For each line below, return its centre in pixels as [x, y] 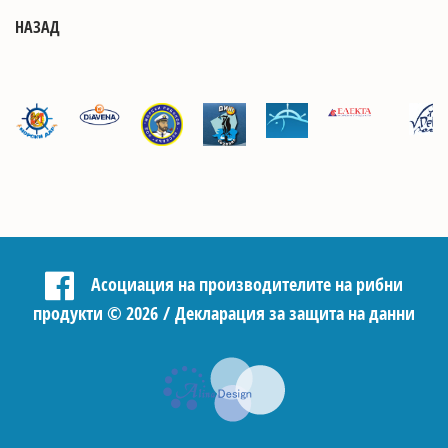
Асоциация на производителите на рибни [246, 284]
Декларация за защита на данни [295, 313]
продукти [70, 313]
